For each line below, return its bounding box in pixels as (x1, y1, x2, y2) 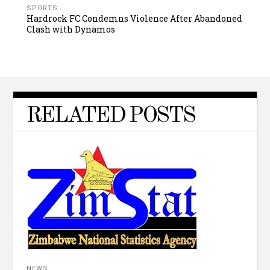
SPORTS (27, 4, 58, 13)
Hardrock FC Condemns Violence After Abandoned (27, 13, 243, 25)
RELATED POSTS (27, 105, 195, 128)
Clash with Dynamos (27, 24, 116, 36)
